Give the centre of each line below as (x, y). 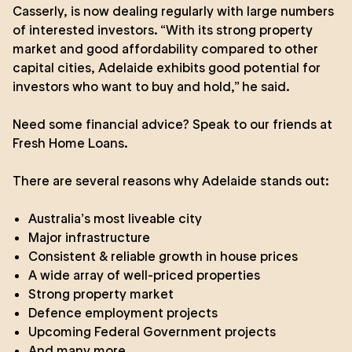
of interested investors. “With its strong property (163, 30)
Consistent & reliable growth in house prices (163, 256)
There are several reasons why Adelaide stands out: (171, 181)
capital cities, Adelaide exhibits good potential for (167, 68)
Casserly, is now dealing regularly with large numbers (173, 11)
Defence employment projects (123, 313)
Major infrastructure (89, 237)
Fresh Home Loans (68, 143)
